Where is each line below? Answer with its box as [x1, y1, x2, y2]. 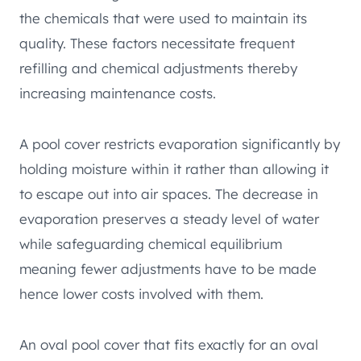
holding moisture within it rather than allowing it [19, 160, 329, 178]
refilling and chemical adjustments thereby [19, 60, 297, 77]
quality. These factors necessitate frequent [19, 35, 295, 52]
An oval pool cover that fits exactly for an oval [19, 336, 318, 354]
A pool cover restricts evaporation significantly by [19, 135, 340, 153]
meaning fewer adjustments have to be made [19, 260, 317, 278]
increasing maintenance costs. [19, 85, 216, 102]
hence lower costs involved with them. [19, 285, 263, 303]
